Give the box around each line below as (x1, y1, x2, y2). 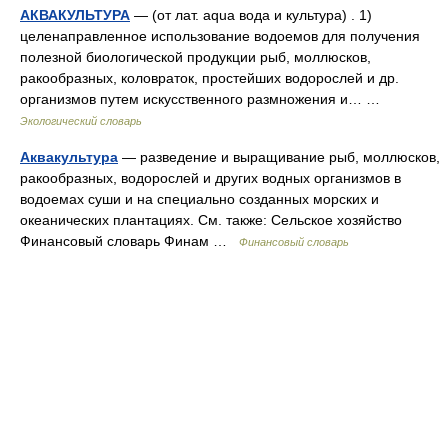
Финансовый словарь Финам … (20, 233, 239, 249)
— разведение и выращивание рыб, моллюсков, (118, 149, 440, 165)
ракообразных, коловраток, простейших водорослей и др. (20, 70, 399, 86)
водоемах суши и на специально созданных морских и (20, 191, 379, 207)
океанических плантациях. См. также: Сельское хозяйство (20, 212, 402, 228)
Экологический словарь (20, 115, 142, 127)
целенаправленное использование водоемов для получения (20, 28, 420, 44)
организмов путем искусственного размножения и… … (20, 91, 388, 107)
